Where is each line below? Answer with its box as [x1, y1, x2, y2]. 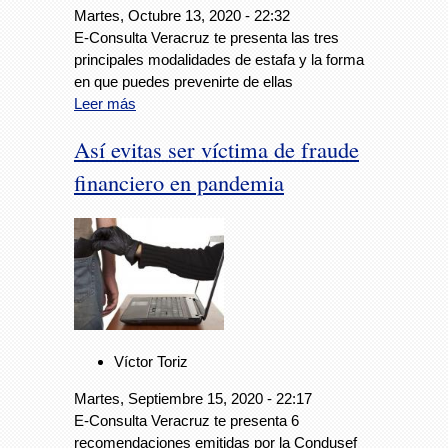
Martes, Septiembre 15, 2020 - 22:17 [74, 390, 312, 408]
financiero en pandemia [74, 167, 284, 198]
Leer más [74, 94, 136, 112]
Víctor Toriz [114, 353, 188, 371]
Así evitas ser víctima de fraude [74, 134, 359, 165]
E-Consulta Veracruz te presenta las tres [74, 28, 339, 46]
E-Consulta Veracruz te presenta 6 [74, 412, 299, 430]
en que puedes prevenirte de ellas [74, 72, 293, 90]
